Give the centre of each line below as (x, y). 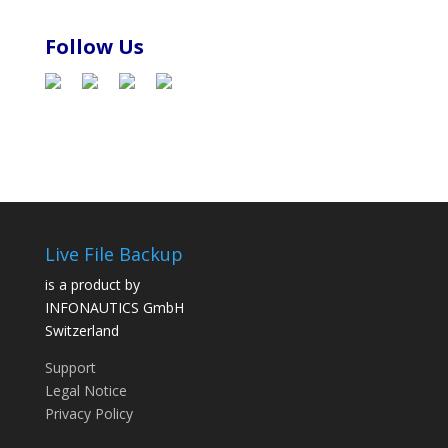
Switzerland (81, 330)
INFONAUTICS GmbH (114, 307)
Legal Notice (85, 390)
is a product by (92, 284)
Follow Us (94, 47)
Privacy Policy (88, 413)
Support (70, 367)
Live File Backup (113, 253)
